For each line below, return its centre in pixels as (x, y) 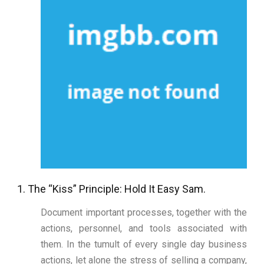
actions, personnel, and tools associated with (144, 229)
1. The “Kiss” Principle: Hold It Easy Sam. (111, 189)
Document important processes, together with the (144, 213)
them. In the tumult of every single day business (144, 245)
